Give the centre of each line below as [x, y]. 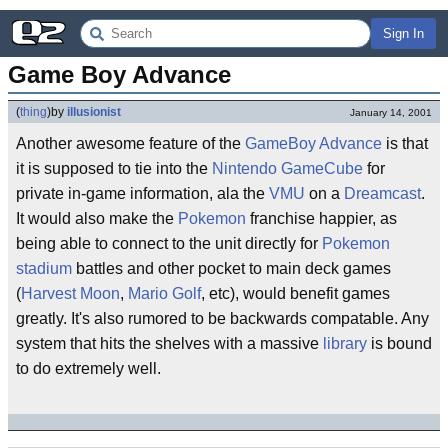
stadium [44, 268]
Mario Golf [164, 293]
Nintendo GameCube [287, 168]
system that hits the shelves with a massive [169, 343]
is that [405, 143]
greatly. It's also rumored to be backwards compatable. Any [222, 318]
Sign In [403, 33]
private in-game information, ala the [142, 193]
